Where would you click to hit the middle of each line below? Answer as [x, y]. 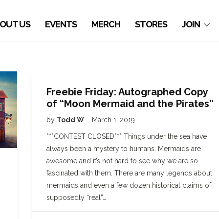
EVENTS [61, 24]
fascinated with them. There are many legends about [129, 173]
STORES [151, 24]
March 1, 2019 [113, 120]
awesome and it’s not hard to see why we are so [122, 161]
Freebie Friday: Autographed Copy [127, 92]
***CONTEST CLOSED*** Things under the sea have [127, 136]
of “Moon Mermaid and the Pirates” [130, 104]
